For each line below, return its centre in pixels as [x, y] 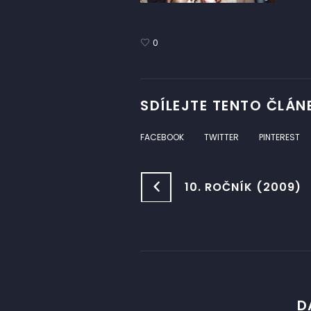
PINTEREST [279, 137]
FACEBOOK [162, 137]
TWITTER [221, 137]
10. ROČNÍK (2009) [243, 187]
